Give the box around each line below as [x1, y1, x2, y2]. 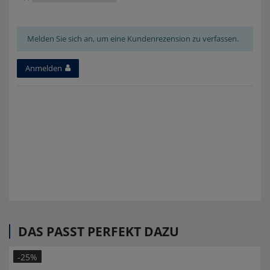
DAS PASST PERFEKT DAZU [18, 222, 179, 240]
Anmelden [25, 63, 62, 74]
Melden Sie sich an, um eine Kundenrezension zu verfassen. [27, 33, 239, 45]
